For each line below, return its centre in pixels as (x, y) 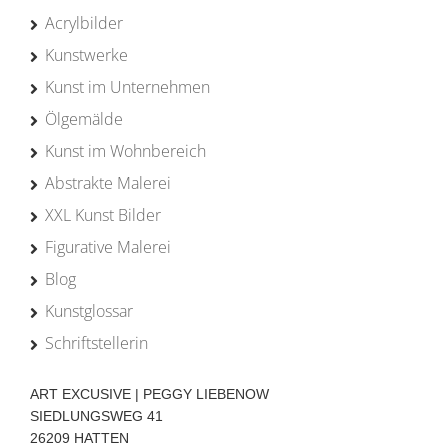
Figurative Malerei (108, 247)
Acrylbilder (84, 23)
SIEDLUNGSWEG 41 (96, 416)
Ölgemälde (84, 119)
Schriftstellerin (96, 343)
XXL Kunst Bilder (103, 215)
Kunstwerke (86, 55)
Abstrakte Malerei (108, 183)
